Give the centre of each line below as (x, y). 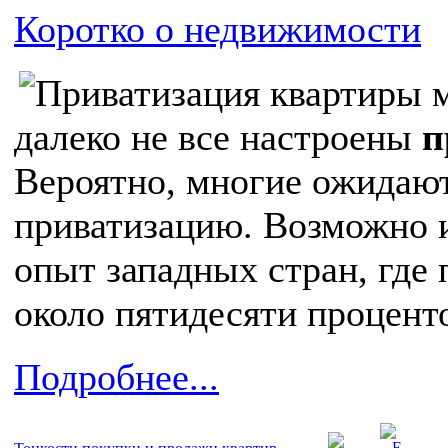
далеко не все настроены (218, 137)
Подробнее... (116, 377)
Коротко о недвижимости (217, 29)
